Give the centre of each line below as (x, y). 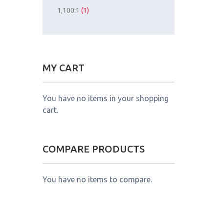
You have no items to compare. (97, 180)
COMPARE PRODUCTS (94, 149)
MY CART (64, 68)
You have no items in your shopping (106, 99)
